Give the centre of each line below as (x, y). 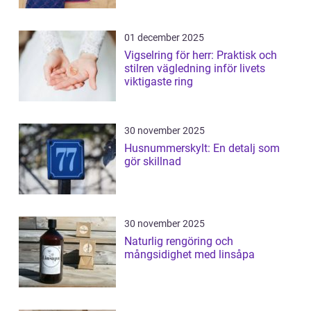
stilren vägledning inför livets (195, 69)
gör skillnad (153, 162)
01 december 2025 (164, 38)
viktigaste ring (159, 82)
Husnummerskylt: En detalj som (202, 149)
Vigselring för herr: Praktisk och (201, 56)
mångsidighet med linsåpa (190, 255)
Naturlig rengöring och (179, 242)
